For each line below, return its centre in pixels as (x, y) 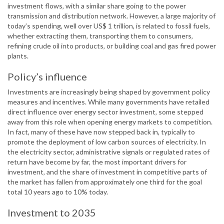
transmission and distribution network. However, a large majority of (111, 16)
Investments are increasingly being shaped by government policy (109, 92)
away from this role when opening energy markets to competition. (110, 122)
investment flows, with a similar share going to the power (97, 6)
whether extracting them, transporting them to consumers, (100, 36)
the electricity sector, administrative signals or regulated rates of (108, 152)
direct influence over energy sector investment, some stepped (105, 112)
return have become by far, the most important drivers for (97, 162)
